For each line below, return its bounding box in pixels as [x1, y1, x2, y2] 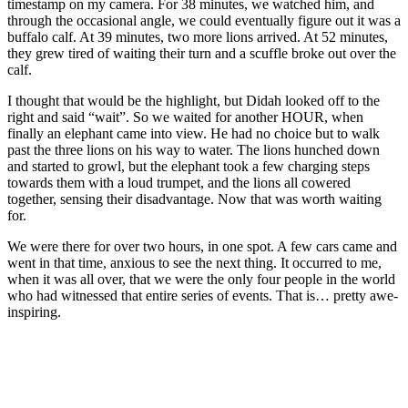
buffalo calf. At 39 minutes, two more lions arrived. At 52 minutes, [7, 28, 388, 45]
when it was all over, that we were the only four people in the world [7, 270, 395, 287]
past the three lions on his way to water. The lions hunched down [7, 141, 380, 158]
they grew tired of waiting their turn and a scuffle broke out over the [7, 45, 396, 61]
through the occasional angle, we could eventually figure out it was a [7, 12, 401, 28]
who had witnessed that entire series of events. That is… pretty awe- [7, 287, 398, 303]
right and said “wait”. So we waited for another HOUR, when [7, 108, 363, 125]
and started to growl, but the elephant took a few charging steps [7, 158, 370, 174]
